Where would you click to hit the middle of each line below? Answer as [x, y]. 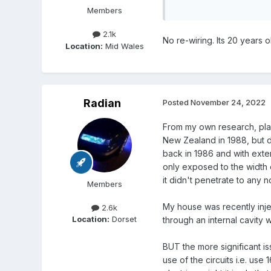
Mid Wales [123, 46]
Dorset [123, 219]
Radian [102, 103]
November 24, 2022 [228, 102]
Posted [176, 102]
